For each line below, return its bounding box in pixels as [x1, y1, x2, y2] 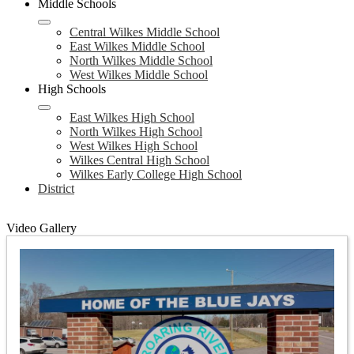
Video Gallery [6, 221, 77, 235]
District [38, 182, 74, 195]
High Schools [38, 82, 106, 96]
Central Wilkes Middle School [70, 25, 220, 39]
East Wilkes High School [70, 111, 194, 124]
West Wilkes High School [70, 139, 198, 153]
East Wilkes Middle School [70, 40, 205, 53]
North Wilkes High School [70, 125, 202, 138]
